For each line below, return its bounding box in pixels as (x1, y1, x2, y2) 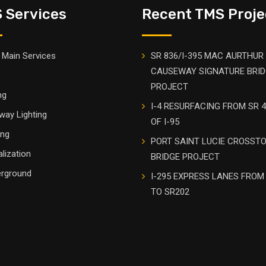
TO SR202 (151, 186, 189, 198)
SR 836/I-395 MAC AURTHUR (151, 50, 264, 62)
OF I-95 (151, 116, 179, 128)
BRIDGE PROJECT (151, 151, 220, 163)
